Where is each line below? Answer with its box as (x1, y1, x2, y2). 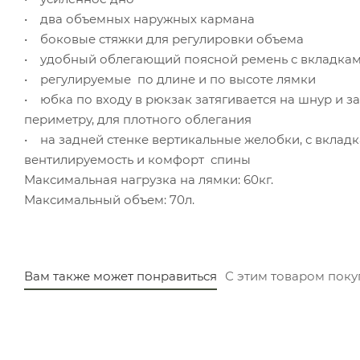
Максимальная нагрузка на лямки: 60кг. (24, 171, 273, 187)
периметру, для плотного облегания (24, 111, 252, 127)
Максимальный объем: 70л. (24, 191, 194, 207)
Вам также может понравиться (24, 268, 217, 284)
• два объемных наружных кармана (24, 10, 255, 27)
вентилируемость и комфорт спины (24, 151, 251, 167)
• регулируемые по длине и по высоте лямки (24, 71, 322, 87)
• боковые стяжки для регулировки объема (24, 31, 304, 47)
